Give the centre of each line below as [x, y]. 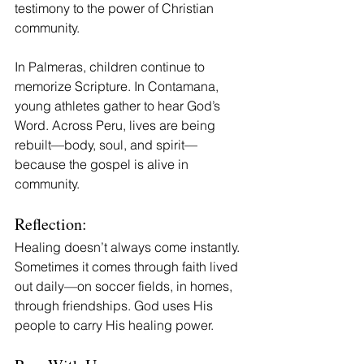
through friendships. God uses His [115, 305]
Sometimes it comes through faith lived [128, 266]
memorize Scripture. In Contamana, [118, 86]
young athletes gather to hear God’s [119, 105]
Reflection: [51, 223]
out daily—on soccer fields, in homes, [125, 286]
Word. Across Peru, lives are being [117, 125]
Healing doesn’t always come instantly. [129, 247]
